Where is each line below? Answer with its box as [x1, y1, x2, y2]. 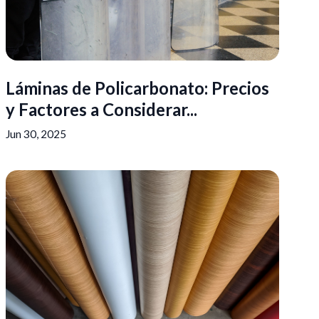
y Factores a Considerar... [6, 99, 197, 120]
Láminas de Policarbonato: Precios [6, 78, 269, 98]
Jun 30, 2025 [6, 127, 66, 140]
